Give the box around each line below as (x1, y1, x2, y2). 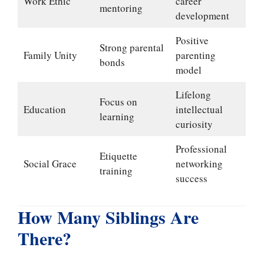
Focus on (99, 94, 137, 108)
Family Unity (23, 48, 77, 62)
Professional (175, 141, 227, 156)
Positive (175, 33, 209, 47)
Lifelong (175, 87, 211, 101)
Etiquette (99, 148, 137, 163)
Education (23, 102, 66, 116)
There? (18, 225, 71, 252)
